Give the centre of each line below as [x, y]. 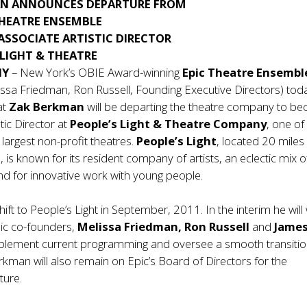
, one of [286, 124]
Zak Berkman [48, 107]
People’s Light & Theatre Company [169, 124]
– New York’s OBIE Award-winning [97, 72]
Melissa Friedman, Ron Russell [165, 226]
